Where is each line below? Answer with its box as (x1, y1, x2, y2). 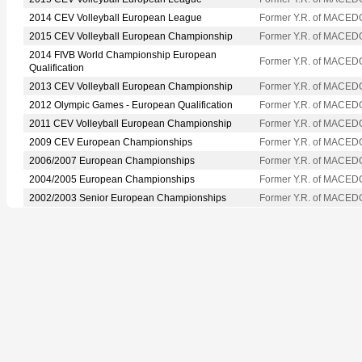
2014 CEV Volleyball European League (29, 11, 202, 23)
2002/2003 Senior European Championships (29, 192, 226, 204)
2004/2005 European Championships (29, 173, 195, 185)
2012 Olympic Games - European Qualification (29, 99, 233, 111)
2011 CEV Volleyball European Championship (29, 117, 232, 129)
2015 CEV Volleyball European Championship (29, 30, 233, 42)
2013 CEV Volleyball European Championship (29, 80, 233, 92)
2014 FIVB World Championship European (29, 48, 217, 61)
